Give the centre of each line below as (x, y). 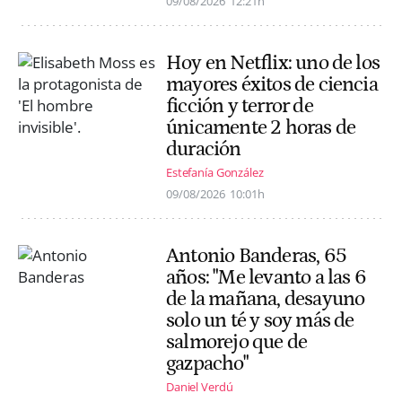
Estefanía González (215, 172)
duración (204, 149)
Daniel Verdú (200, 387)
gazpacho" (207, 363)
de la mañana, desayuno (266, 299)
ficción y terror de (240, 105)
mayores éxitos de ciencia (272, 84)
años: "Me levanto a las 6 (266, 277)
